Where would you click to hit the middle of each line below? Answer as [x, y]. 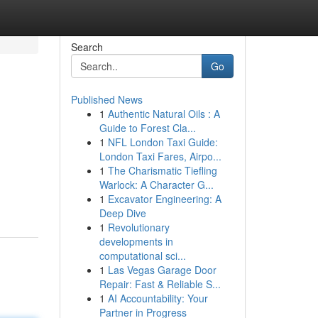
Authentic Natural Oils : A [164, 114]
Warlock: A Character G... [156, 185]
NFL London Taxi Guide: [163, 142]
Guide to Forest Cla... [147, 128]
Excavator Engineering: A [164, 199]
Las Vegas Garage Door [162, 270]
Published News [106, 99]
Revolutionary [138, 227]
